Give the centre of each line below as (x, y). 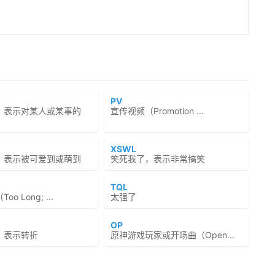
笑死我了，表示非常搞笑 (158, 159)
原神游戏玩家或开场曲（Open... (173, 235)
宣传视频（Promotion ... (157, 111)
